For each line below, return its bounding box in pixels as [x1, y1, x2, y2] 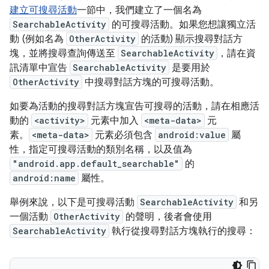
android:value [158, 129, 226, 141]
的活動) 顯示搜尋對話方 [139, 33, 243, 45]
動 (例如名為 [10, 33, 66, 45]
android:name [13, 172, 76, 184]
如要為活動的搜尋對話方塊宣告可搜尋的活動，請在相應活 [10, 100, 259, 112]
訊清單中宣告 [10, 62, 70, 74]
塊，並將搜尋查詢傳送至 [10, 47, 118, 59]
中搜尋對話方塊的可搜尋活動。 [82, 76, 219, 88]
